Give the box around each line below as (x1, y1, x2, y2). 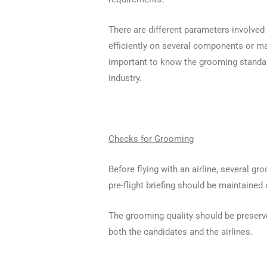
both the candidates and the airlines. (108, 226, 253, 237)
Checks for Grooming (108, 133, 194, 144)
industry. (108, 72, 142, 83)
